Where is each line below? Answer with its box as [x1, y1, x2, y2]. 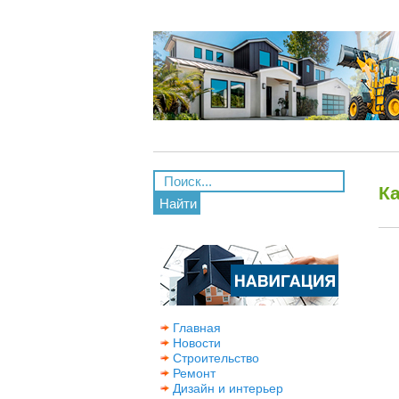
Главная [169, 321, 221, 335]
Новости [169, 336, 221, 350]
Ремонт [169, 366, 216, 380]
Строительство [169, 351, 259, 365]
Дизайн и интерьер [169, 381, 283, 395]
